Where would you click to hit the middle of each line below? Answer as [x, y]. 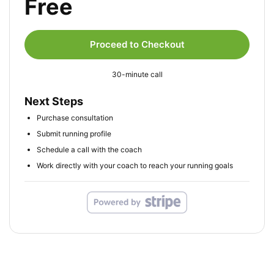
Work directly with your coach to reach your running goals [135, 166]
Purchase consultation [75, 118]
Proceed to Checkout [137, 45]
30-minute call [137, 75]
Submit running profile [74, 134]
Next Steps [54, 102]
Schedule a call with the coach [89, 150]
